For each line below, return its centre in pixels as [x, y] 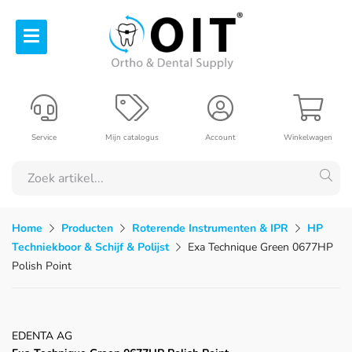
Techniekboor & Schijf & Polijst [90, 247]
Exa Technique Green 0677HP [260, 247]
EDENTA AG [42, 335]
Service [44, 137]
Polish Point [42, 266]
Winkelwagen [308, 137]
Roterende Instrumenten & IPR [210, 228]
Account [220, 137]
